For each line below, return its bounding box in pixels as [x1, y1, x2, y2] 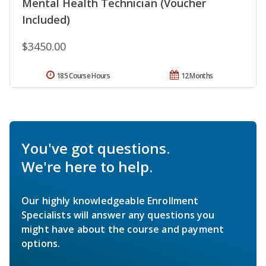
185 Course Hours [56, 71, 110, 81]
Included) [22, 12, 70, 27]
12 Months [180, 71, 213, 81]
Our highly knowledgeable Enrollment [21, 194, 199, 208]
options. [21, 237, 61, 251]
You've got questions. [21, 138, 170, 159]
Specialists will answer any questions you [21, 208, 215, 222]
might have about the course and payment [21, 223, 224, 236]
